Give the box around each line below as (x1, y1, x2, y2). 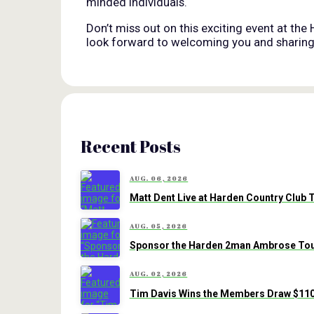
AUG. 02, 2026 (129, 269, 188, 278)
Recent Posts (80, 135, 181, 158)
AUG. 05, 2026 (129, 221, 188, 231)
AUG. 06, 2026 (129, 174, 189, 183)
